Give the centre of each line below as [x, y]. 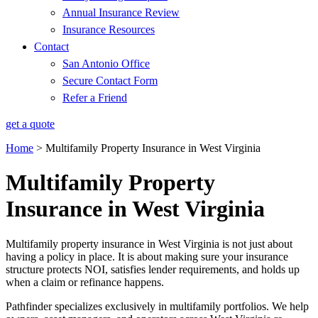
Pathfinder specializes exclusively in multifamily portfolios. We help [157, 306]
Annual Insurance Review [121, 12]
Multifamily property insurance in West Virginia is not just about [149, 243]
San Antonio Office [106, 64]
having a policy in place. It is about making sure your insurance [147, 256]
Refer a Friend [95, 98]
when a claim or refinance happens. [85, 282]
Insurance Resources [109, 29]
